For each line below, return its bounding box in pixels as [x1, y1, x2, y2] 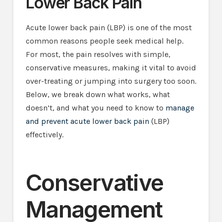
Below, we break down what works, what [25, 89, 170, 99]
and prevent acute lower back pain [25, 116, 149, 126]
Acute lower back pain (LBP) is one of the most [25, 22, 192, 32]
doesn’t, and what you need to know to [25, 103, 166, 112]
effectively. [25, 129, 63, 139]
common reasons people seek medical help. [25, 36, 183, 46]
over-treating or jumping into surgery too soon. [25, 76, 196, 86]
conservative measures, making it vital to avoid [25, 62, 196, 72]
